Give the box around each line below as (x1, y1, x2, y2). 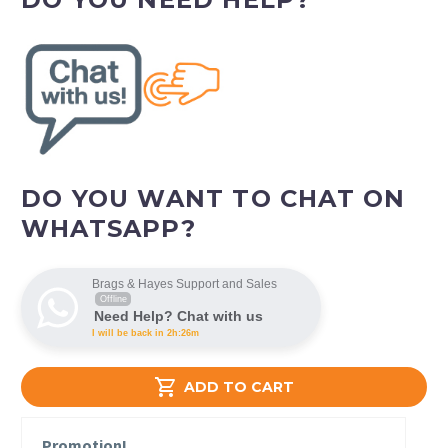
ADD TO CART (184, 378, 294, 397)
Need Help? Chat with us (94, 308, 263, 325)
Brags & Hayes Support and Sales (92, 277, 277, 292)
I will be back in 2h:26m (92, 328, 199, 339)
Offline (99, 294, 127, 305)
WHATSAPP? (21, 214, 196, 244)
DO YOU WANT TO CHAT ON (21, 184, 406, 214)
